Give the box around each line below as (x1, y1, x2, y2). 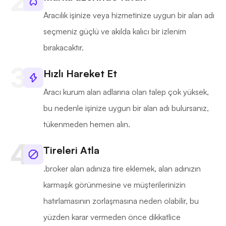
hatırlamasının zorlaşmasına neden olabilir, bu (43, 196, 199, 206)
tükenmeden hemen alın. (43, 119, 130, 130)
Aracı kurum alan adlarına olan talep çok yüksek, (43, 87, 209, 97)
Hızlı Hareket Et (43, 67, 117, 80)
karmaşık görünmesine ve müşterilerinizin (43, 180, 186, 190)
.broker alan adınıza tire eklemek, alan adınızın (43, 163, 201, 174)
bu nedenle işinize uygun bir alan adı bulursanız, (43, 103, 209, 114)
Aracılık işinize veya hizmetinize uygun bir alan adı (43, 10, 214, 21)
